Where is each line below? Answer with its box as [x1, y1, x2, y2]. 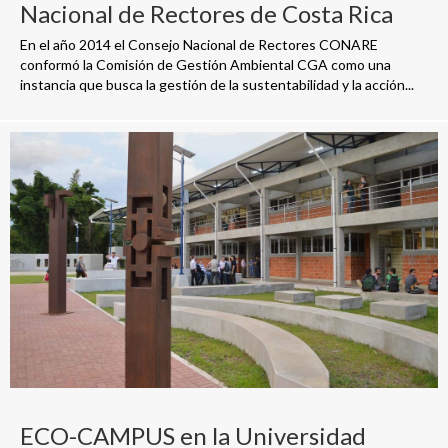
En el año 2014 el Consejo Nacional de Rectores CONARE [20, 36, 378, 54]
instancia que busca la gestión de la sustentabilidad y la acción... [20, 76, 414, 94]
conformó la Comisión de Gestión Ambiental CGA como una [20, 56, 391, 74]
